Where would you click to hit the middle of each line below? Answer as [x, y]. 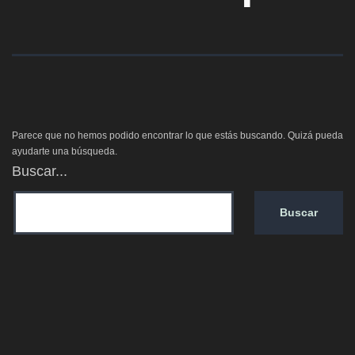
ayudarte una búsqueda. [65, 151]
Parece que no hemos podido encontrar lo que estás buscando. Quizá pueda [177, 136]
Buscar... [40, 171]
